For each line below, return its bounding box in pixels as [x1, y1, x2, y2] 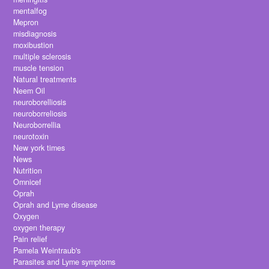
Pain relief [13, 234, 48, 245]
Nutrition [13, 165, 43, 177]
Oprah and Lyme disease [13, 199, 98, 211]
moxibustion [13, 40, 54, 51]
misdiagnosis [13, 28, 57, 40]
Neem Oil [13, 85, 46, 97]
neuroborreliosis [13, 108, 67, 119]
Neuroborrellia [13, 119, 61, 131]
